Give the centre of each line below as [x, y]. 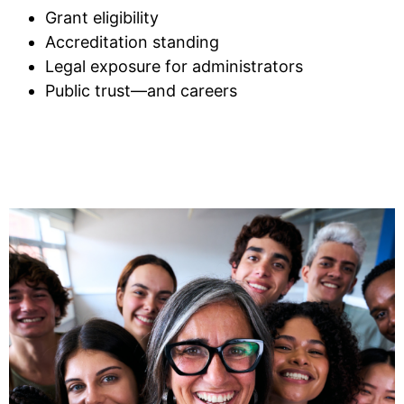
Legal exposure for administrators [174, 66]
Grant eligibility [102, 17]
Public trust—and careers [141, 90]
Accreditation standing [132, 41]
